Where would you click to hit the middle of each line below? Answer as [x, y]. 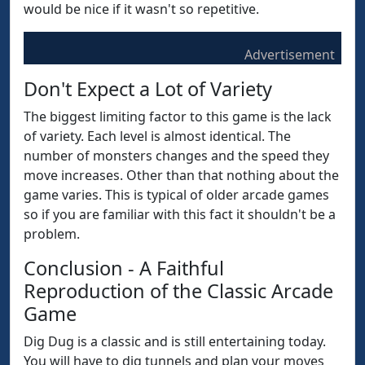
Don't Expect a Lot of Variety [148, 89]
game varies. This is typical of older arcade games [176, 195]
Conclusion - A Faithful [124, 268]
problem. [52, 234]
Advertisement [290, 55]
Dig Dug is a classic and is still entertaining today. [175, 341]
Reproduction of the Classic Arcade [178, 291]
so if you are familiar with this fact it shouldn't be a [180, 214]
